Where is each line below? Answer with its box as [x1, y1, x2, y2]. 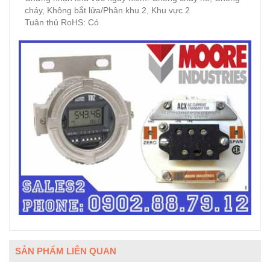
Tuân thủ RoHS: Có [25, 17, 99, 27]
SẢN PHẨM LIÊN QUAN [15, 245, 116, 256]
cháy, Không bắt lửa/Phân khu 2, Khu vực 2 [25, 5, 190, 15]
